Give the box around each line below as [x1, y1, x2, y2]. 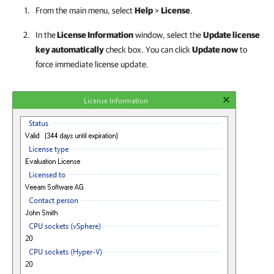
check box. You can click [104, 45, 192, 54]
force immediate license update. [35, 59, 149, 69]
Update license [203, 30, 260, 40]
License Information [56, 30, 133, 40]
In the [35, 30, 56, 40]
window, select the [133, 30, 203, 40]
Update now [192, 45, 238, 54]
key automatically [35, 45, 104, 54]
